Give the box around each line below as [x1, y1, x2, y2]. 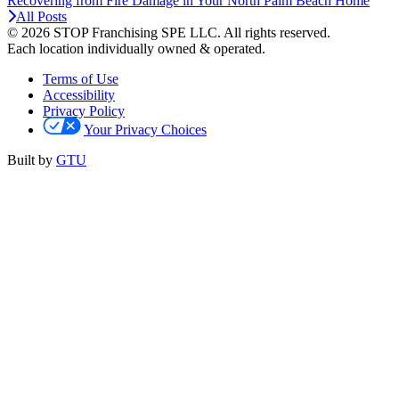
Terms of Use [43, 70, 118, 86]
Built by [7, 151, 56, 167]
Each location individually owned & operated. [7, 40, 265, 56]
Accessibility [43, 86, 115, 102]
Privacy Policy [43, 102, 125, 118]
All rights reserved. [224, 24, 330, 40]
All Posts [16, 8, 67, 24]
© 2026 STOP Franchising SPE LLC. [7, 24, 224, 40]
